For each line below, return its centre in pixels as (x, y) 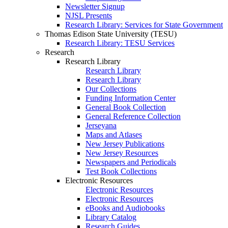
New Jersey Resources (122, 153)
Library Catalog (111, 217)
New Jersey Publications (125, 144)
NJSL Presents (89, 16)
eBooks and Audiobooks (125, 208)
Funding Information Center (131, 98)
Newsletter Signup (95, 6)
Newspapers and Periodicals (131, 162)
